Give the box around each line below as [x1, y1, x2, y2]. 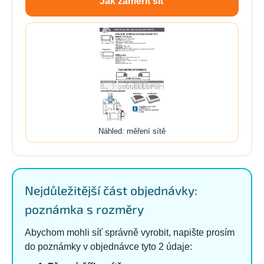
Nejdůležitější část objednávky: [25, 182, 197, 197]
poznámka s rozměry [25, 201, 144, 216]
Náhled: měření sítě [98, 126, 166, 136]
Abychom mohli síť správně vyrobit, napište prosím [25, 227, 235, 237]
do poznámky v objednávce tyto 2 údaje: [25, 241, 192, 252]
